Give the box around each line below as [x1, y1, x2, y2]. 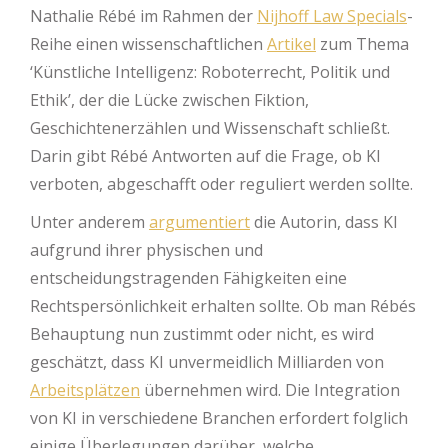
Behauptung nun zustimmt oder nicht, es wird [30, 323, 374, 345]
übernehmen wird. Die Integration [140, 379, 400, 401]
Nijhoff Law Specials [257, 5, 407, 27]
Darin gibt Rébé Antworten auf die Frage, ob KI [30, 145, 381, 167]
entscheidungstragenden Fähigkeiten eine [30, 267, 347, 289]
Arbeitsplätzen [30, 379, 140, 401]
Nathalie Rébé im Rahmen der [30, 5, 257, 27]
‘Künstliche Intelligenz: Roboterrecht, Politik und [30, 61, 390, 83]
